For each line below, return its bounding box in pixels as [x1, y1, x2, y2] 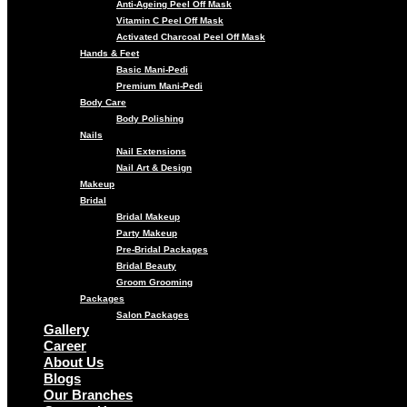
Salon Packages [116, 310, 189, 320]
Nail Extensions [116, 146, 186, 156]
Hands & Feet [80, 48, 139, 58]
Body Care [80, 97, 126, 107]
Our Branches [44, 387, 133, 402]
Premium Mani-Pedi [116, 81, 203, 91]
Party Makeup [116, 228, 177, 238]
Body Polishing [116, 114, 184, 124]
